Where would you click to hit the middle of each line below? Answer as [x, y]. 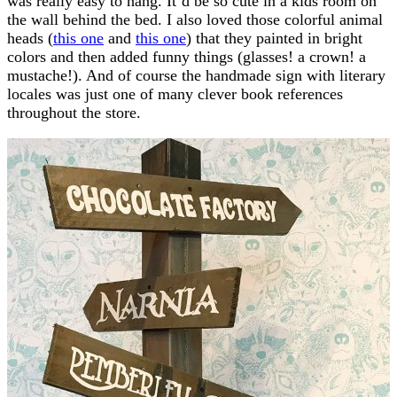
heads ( [30, 38]
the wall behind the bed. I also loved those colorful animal [195, 19]
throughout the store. [74, 112]
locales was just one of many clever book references [175, 93]
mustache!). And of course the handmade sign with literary [196, 75]
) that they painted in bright [274, 38]
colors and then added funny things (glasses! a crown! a [187, 56]
